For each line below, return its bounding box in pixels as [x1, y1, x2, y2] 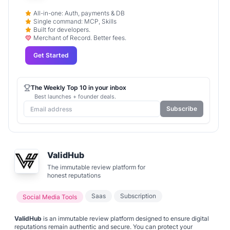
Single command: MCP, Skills [33, 18, 117, 26]
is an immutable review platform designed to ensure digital [42, 215, 209, 223]
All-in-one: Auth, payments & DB [33, 10, 125, 17]
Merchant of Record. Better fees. [33, 34, 126, 42]
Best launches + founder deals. [34, 93, 116, 101]
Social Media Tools [23, 193, 77, 201]
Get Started [33, 51, 69, 60]
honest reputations [47, 171, 101, 180]
